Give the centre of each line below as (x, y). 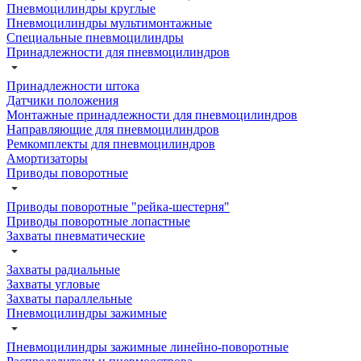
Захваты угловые (53, 284)
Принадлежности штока (73, 85)
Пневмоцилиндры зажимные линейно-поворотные (147, 346)
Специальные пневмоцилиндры (95, 37)
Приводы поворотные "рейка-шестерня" (118, 206)
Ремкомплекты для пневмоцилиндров (111, 143)
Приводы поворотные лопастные (98, 221)
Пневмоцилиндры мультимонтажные (109, 23)
